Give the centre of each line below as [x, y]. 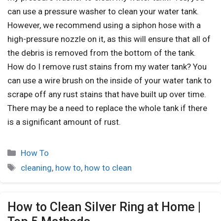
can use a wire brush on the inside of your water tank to [110, 80]
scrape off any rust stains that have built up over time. [107, 94]
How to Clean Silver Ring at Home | [104, 207]
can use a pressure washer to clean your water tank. [103, 11]
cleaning [37, 167]
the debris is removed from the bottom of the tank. [102, 53]
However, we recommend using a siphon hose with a [104, 25]
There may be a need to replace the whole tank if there [107, 108]
